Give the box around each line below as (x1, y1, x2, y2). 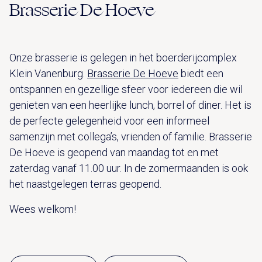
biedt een (178, 67, 223, 80)
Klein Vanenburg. (9, 67, 87, 80)
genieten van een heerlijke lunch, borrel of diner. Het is (9, 98, 251, 111)
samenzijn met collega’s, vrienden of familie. (9, 130, 209, 143)
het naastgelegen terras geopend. (9, 177, 161, 190)
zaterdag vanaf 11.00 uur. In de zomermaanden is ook (9, 161, 248, 174)
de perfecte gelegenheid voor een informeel (9, 114, 209, 127)
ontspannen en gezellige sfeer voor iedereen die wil (9, 82, 243, 95)
